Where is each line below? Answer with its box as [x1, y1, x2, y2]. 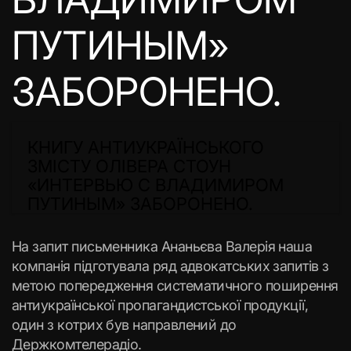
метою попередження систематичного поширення [12, 277, 338, 294]
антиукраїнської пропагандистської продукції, [12, 297, 309, 313]
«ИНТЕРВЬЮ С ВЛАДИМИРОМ [27, 175, 284, 195]
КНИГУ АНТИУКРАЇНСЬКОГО [27, 137, 264, 157]
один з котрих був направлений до [12, 317, 237, 333]
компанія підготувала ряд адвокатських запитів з [12, 258, 329, 274]
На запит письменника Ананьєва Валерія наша [12, 238, 313, 255]
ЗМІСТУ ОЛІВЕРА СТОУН [27, 156, 231, 176]
